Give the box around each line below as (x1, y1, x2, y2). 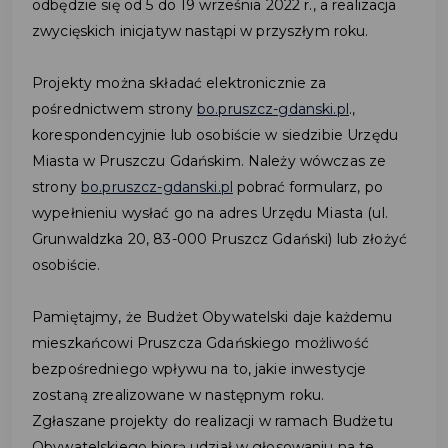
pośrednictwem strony (32, 100, 197, 119)
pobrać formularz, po (232, 178, 383, 197)
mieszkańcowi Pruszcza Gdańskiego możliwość (32, 334, 369, 353)
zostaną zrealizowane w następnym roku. (32, 386, 325, 405)
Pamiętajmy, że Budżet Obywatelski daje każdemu (32, 308, 393, 327)
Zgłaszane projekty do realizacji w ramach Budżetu (32, 412, 393, 431)
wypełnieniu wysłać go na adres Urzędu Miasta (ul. (32, 204, 388, 223)
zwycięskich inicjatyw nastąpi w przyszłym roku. (32, 22, 369, 41)
